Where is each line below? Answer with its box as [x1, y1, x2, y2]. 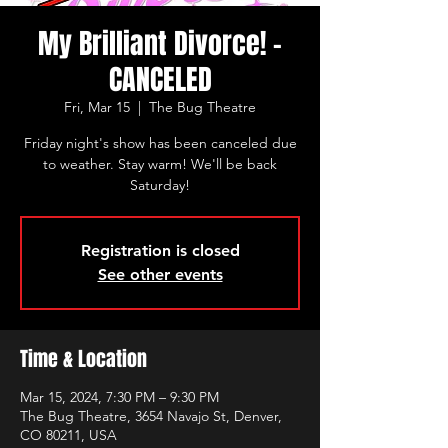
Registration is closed [80, 241, 240, 260]
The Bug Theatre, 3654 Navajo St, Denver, [20, 407, 282, 425]
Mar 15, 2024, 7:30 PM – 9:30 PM [20, 388, 219, 406]
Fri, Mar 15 [64, 98, 130, 116]
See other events [97, 265, 223, 284]
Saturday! [130, 176, 190, 194]
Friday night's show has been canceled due [23, 134, 297, 152]
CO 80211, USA [20, 426, 117, 444]
